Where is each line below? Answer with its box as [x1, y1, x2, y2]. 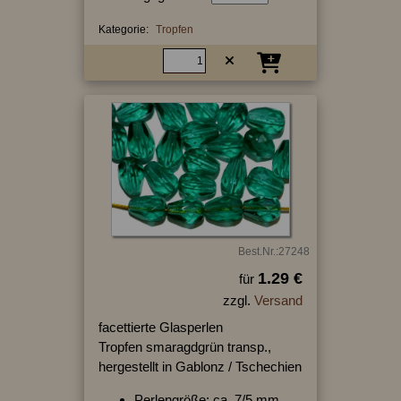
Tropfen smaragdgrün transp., [98, 338, 271, 354]
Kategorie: [98, 22, 149, 36]
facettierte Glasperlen [98, 319, 223, 335]
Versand [253, 292, 303, 308]
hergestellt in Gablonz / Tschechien [98, 358, 302, 374]
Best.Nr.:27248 [237, 244, 310, 258]
